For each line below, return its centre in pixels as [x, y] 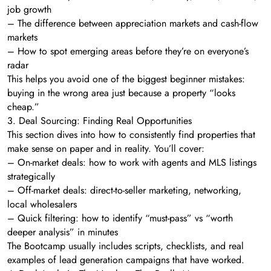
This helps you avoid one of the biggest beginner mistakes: [126, 79]
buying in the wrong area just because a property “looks [121, 93]
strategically [31, 176]
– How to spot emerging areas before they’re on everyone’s [128, 51]
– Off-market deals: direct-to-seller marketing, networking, [124, 190]
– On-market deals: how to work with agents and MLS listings [132, 162]
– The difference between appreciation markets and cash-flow [133, 23]
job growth [29, 9]
